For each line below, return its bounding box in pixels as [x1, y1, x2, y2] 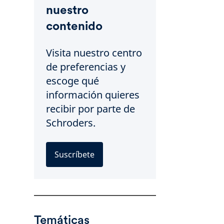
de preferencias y [46, 60, 125, 73]
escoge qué [46, 74, 99, 87]
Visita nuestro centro [46, 46, 142, 59]
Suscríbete [54, 149, 94, 160]
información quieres [46, 88, 139, 101]
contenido [46, 18, 102, 33]
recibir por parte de [46, 102, 135, 115]
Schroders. [46, 116, 95, 129]
